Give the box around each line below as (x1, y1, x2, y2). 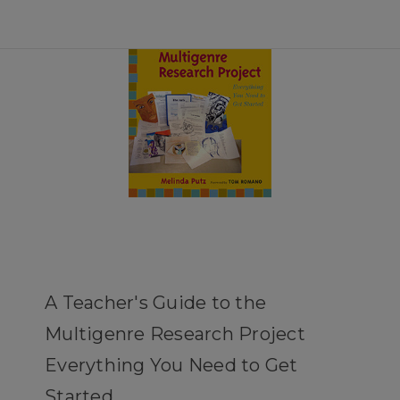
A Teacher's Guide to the (45, 292, 266, 314)
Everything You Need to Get (45, 354, 298, 377)
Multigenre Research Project (45, 323, 305, 346)
